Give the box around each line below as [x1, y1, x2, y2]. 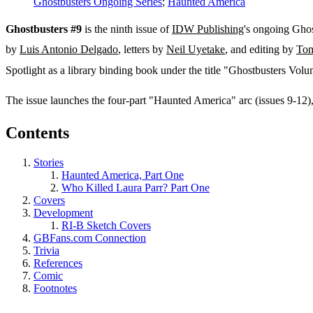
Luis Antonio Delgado [20, 43, 118, 56]
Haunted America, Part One [61, 168, 184, 181]
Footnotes [34, 282, 77, 294]
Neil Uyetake [166, 43, 225, 56]
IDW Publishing [172, 23, 244, 36]
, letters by [118, 43, 166, 56]
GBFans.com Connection [34, 231, 146, 244]
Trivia [34, 244, 59, 256]
